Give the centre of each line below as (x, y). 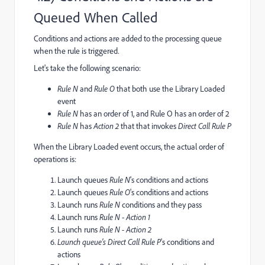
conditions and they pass (161, 204)
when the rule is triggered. (76, 51)
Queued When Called (96, 17)
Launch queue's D (85, 242)
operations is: (55, 159)
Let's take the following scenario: (87, 68)
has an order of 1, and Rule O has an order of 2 (155, 113)
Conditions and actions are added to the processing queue (128, 38)
